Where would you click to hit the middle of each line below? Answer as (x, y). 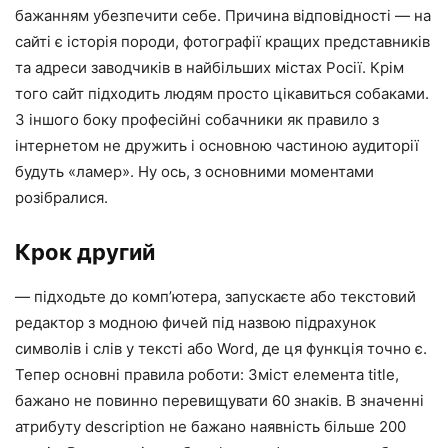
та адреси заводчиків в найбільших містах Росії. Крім (209, 68)
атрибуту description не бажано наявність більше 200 (210, 427)
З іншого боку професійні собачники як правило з (197, 120)
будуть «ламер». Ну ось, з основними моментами (194, 172)
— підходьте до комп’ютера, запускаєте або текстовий (215, 297)
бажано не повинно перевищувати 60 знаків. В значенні (219, 401)
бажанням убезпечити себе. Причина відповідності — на (223, 16)
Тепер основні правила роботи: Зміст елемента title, (207, 375)
